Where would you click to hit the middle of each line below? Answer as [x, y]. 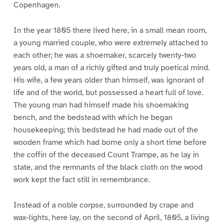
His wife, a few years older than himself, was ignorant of [109, 80]
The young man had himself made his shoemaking [101, 105]
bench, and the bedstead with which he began [93, 118]
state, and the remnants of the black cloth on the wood [108, 167]
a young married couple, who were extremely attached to [111, 43]
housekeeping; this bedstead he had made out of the [106, 130]
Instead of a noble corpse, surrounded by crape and [103, 205]
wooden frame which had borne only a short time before [110, 143]
